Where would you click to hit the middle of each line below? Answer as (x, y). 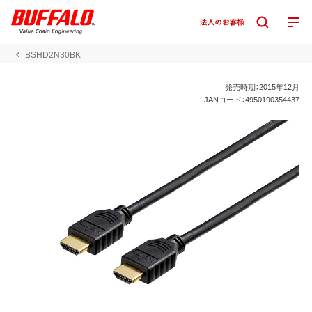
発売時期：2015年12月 (263, 86)
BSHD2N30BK (53, 54)
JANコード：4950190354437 (252, 99)
